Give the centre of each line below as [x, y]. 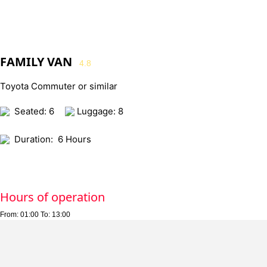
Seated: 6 [34, 111]
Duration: [34, 139]
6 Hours [74, 139]
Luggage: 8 [99, 111]
